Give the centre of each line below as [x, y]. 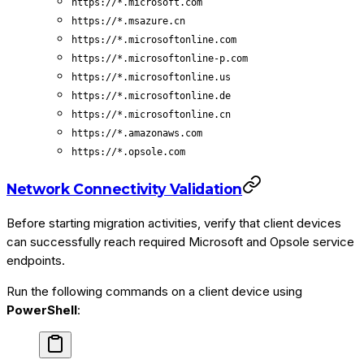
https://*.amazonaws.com [137, 134]
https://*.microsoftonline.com [154, 40]
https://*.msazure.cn [128, 22]
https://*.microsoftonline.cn [151, 115]
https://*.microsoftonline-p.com [160, 59]
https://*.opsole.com [128, 152]
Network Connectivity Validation [125, 188]
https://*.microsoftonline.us [151, 78]
